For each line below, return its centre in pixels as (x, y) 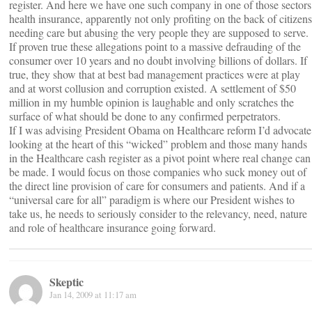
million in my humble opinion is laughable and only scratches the (151, 102)
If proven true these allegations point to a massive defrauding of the (155, 46)
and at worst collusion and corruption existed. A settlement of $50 (153, 88)
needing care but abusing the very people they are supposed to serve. (159, 32)
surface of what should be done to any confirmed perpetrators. (145, 116)
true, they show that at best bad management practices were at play (155, 74)
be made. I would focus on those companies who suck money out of (158, 172)
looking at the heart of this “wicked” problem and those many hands (158, 144)
